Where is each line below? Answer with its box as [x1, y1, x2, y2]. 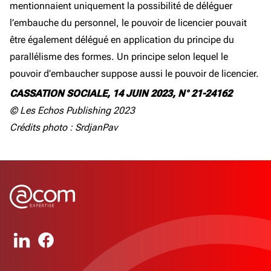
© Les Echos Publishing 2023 [10, 105, 135, 116]
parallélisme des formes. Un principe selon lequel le [10, 51, 228, 62]
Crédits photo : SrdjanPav [10, 122, 117, 133]
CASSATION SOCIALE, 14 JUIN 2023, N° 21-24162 [10, 88, 232, 99]
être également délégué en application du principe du [10, 34, 234, 45]
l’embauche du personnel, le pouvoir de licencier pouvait [10, 17, 247, 28]
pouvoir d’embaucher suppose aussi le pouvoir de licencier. [10, 68, 259, 79]
